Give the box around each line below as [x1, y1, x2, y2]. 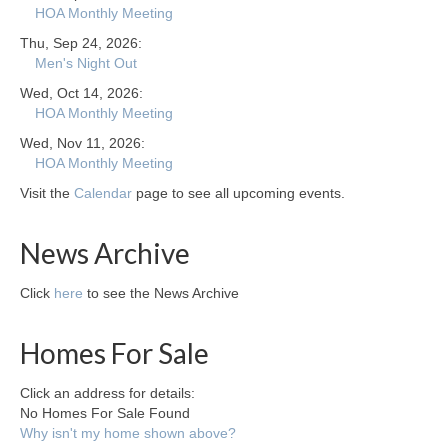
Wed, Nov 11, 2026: [20, 135, 145, 151]
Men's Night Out [35, 55, 137, 71]
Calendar [74, 185, 132, 201]
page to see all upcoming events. [132, 185, 345, 201]
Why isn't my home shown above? [20, 425, 236, 441]
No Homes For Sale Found [20, 405, 190, 421]
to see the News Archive [83, 285, 239, 301]
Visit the [20, 185, 74, 201]
